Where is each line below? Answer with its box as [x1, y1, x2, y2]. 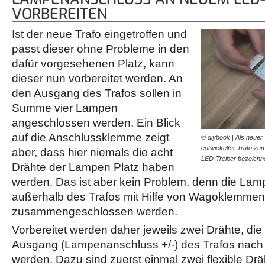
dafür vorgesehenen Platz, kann [12, 57, 174, 70]
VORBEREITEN [12, 4, 107, 24]
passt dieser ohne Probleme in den [12, 43, 189, 56]
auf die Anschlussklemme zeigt [12, 131, 169, 144]
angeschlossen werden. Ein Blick [12, 117, 180, 130]
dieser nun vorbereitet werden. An [12, 72, 183, 85]
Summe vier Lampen [12, 102, 118, 115]
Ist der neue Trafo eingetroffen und [12, 28, 187, 41]
